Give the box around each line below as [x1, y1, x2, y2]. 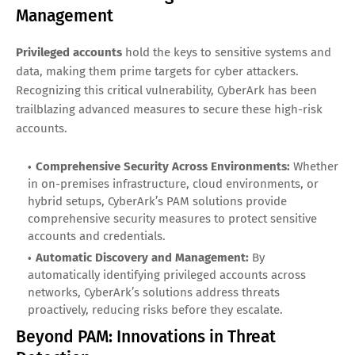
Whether [290, 158, 338, 174]
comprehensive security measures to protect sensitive [28, 211, 317, 226]
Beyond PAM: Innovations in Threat [16, 326, 276, 347]
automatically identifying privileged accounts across [28, 267, 306, 282]
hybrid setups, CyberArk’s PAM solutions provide [28, 193, 287, 208]
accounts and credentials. [28, 228, 166, 243]
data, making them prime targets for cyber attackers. [16, 63, 299, 78]
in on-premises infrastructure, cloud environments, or [28, 176, 319, 191]
